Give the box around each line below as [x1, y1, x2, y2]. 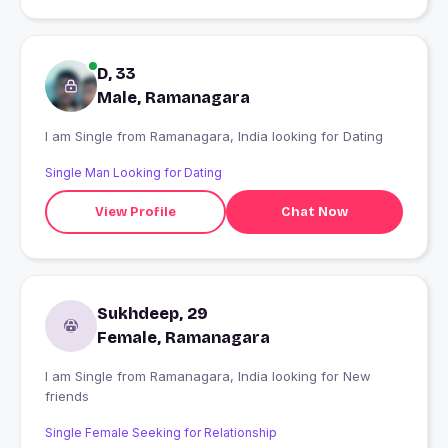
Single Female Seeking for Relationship [45, 425, 277, 441]
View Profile [94, 203, 176, 220]
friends [45, 388, 89, 405]
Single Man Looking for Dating [45, 165, 222, 181]
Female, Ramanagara [97, 328, 270, 348]
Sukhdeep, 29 [97, 304, 208, 324]
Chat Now [280, 203, 348, 220]
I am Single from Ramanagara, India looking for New [45, 368, 117, 385]
